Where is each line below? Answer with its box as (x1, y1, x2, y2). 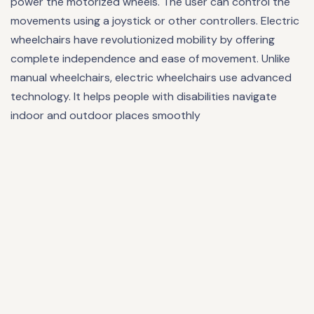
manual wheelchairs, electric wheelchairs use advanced (11, 69, 292, 85)
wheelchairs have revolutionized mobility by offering (11, 32, 275, 47)
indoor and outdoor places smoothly (11, 107, 200, 123)
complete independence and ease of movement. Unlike (11, 50, 290, 66)
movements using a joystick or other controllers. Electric (11, 13, 299, 28)
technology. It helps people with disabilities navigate (11, 88, 277, 104)
